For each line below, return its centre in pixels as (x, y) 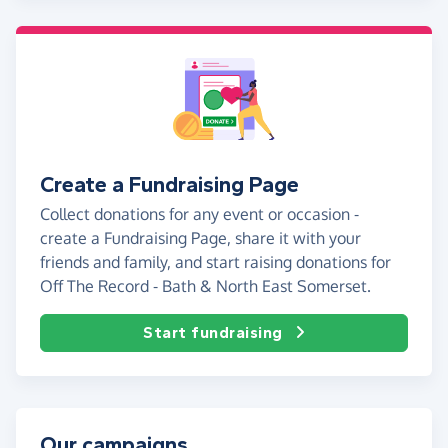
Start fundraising (213, 332)
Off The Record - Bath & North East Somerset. (205, 285)
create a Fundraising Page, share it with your (200, 237)
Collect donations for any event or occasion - (199, 213)
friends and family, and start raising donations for (215, 261)
